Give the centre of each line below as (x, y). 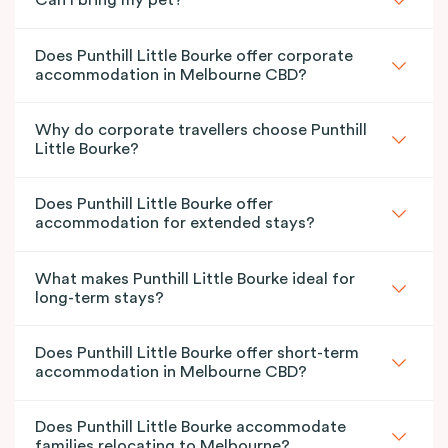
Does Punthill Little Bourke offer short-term (197, 353)
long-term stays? (99, 297)
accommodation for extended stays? (175, 223)
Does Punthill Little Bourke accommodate (190, 427)
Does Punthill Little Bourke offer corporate (194, 55)
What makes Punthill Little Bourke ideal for (195, 278)
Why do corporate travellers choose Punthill (201, 129)
